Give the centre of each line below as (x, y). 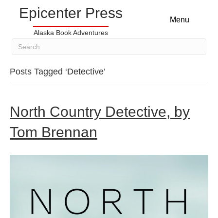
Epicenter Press (71, 13)
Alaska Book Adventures (71, 33)
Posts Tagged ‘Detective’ (58, 72)
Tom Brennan (54, 132)
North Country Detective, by (100, 112)
